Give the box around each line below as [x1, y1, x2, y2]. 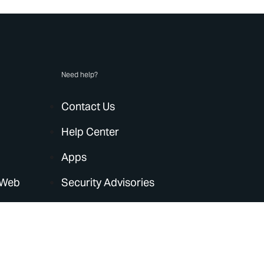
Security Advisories [61, 176, 155, 189]
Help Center [61, 125, 120, 138]
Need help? [61, 70, 98, 79]
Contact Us [61, 100, 115, 113]
